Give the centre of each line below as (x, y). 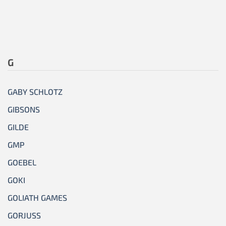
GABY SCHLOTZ (35, 92)
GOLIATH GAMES (37, 198)
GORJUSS (24, 215)
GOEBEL (22, 162)
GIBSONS (24, 109)
